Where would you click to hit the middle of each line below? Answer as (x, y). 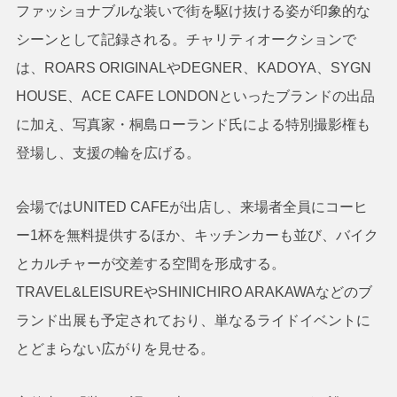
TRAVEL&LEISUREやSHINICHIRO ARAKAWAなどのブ (194, 292)
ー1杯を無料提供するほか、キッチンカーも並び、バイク (197, 235)
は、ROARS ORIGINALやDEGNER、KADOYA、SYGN (193, 68)
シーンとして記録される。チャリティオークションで (186, 40)
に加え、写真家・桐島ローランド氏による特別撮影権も (193, 125)
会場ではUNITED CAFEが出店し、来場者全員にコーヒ (191, 206)
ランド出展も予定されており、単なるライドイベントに (193, 320)
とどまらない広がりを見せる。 (115, 348)
